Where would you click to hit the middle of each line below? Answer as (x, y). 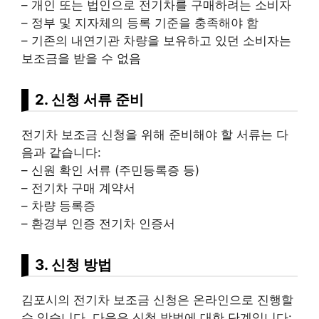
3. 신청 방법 (73, 264)
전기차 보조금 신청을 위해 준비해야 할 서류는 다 (155, 134)
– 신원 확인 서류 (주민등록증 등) (110, 170)
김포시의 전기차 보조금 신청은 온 (113, 299)
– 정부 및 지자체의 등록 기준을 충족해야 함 (140, 22)
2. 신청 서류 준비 (89, 99)
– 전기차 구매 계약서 (78, 188)
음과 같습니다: (61, 152)
